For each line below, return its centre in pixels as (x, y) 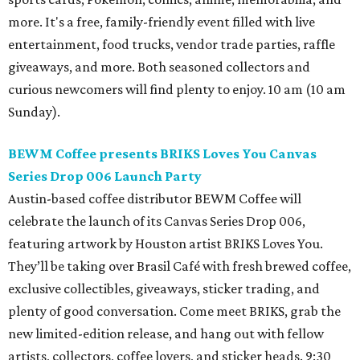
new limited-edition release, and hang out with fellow (166, 334)
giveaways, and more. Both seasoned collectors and (159, 67)
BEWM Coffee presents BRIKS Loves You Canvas (162, 154)
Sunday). (34, 112)
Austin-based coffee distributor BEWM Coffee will (155, 199)
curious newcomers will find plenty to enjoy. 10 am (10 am (177, 90)
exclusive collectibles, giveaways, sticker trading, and (164, 289)
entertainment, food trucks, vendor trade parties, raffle (172, 45)
